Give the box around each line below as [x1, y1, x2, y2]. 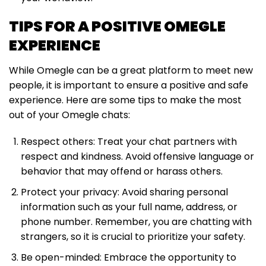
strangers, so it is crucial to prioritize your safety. [21, 229, 245, 243]
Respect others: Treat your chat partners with [21, 134, 237, 148]
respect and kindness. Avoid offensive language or [21, 149, 254, 163]
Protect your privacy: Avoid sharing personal [21, 185, 228, 199]
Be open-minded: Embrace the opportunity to [21, 250, 236, 264]
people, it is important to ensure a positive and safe [9, 78, 248, 92]
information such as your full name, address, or [21, 199, 237, 214]
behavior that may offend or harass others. [21, 164, 223, 178]
